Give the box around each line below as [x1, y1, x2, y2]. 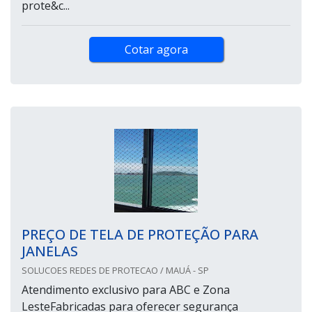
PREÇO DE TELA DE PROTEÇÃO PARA [22, 225, 258, 244]
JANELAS [22, 242, 78, 261]
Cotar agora [124, 42, 188, 58]
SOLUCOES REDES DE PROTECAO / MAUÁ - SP [22, 264, 209, 277]
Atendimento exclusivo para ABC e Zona [22, 282, 230, 298]
